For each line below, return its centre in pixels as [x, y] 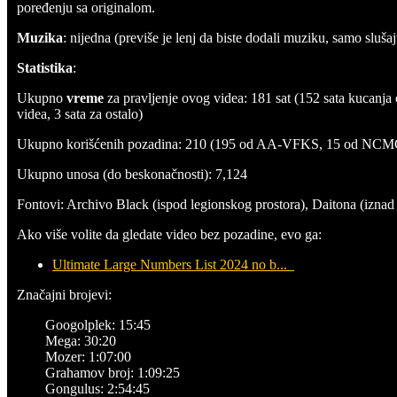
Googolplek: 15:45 [100, 324]
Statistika [45, 67]
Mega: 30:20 [81, 340]
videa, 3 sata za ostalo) [80, 113]
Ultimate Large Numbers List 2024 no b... [173, 264]
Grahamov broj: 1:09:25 [113, 372]
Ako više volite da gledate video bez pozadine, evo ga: [169, 234]
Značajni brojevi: [64, 294]
